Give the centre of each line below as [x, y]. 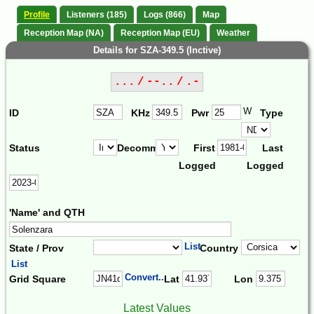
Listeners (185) [97, 15]
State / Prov [36, 248]
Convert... [146, 278]
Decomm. [139, 148]
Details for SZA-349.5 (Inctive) [157, 50]
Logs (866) [165, 15]
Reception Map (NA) [64, 33]
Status [25, 148]
